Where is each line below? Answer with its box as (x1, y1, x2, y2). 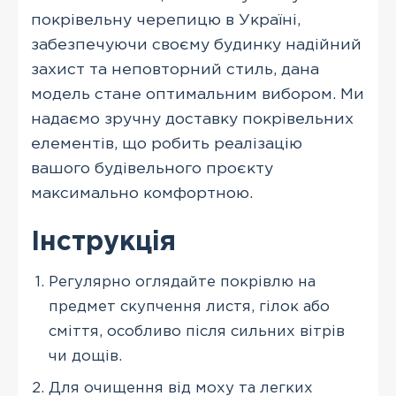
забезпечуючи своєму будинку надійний (31, 38, 362, 52)
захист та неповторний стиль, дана (31, 63, 319, 77)
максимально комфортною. (31, 187, 253, 201)
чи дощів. (49, 350, 122, 363)
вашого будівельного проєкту (31, 162, 273, 176)
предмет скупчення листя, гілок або (49, 301, 330, 314)
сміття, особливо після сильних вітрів (49, 325, 345, 339)
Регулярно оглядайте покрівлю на (49, 276, 316, 289)
